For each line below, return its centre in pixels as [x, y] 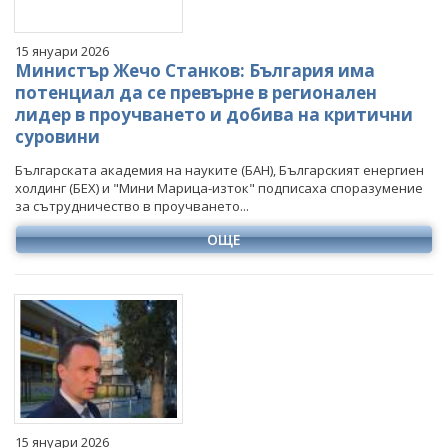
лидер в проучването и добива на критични [214, 114]
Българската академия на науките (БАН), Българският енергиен [219, 169]
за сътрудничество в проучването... [132, 205]
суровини [57, 136]
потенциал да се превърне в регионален [196, 92]
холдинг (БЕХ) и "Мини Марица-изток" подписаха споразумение [219, 187]
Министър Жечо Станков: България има [195, 70]
